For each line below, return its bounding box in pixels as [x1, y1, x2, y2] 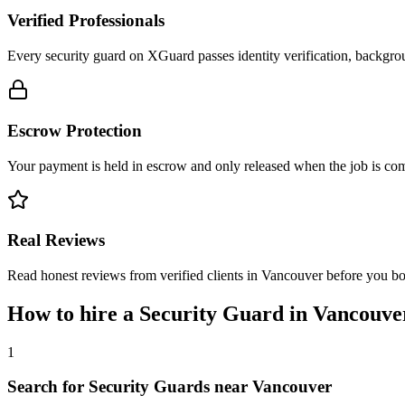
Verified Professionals [7, 11, 165, 31]
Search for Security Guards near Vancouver [7, 377, 332, 397]
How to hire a [7, 301, 139, 325]
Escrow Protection [7, 120, 142, 140]
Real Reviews [7, 231, 105, 250]
